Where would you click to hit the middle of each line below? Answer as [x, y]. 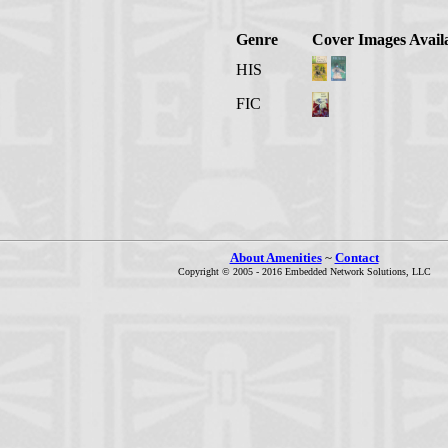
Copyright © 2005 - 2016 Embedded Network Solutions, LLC [304, 271]
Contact [356, 257]
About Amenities [275, 257]
